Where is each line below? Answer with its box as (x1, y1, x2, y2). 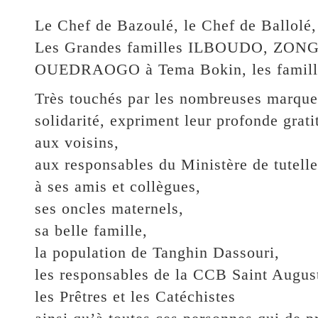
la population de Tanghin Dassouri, (34, 243, 280, 261)
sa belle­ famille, (34, 221, 148, 239)
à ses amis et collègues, (34, 177, 201, 195)
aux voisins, (34, 133, 119, 151)
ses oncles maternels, (34, 199, 184, 217)
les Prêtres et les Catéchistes (34, 287, 236, 305)
